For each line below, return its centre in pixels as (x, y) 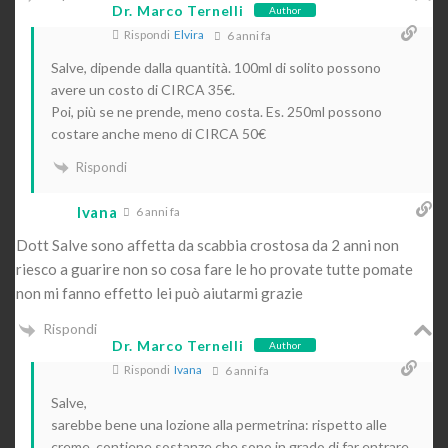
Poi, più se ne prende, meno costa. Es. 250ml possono (216, 111)
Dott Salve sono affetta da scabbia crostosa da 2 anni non (207, 245)
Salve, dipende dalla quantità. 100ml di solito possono (216, 67)
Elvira (189, 34)
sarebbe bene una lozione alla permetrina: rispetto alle (219, 424)
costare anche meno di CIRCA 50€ (158, 133)
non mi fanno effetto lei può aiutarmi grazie (159, 293)
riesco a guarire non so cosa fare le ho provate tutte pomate (214, 269)
